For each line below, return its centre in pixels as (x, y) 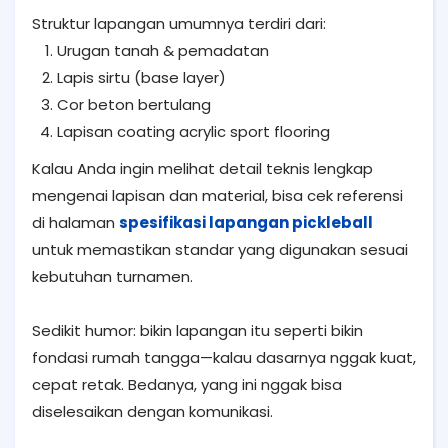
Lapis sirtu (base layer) (141, 77)
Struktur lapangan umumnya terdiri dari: (179, 23)
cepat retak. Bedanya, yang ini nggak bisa (187, 384)
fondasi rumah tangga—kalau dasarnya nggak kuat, (224, 357)
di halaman (75, 222)
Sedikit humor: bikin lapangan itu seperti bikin (197, 330)
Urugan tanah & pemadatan (163, 50)
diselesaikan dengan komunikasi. (152, 411)
